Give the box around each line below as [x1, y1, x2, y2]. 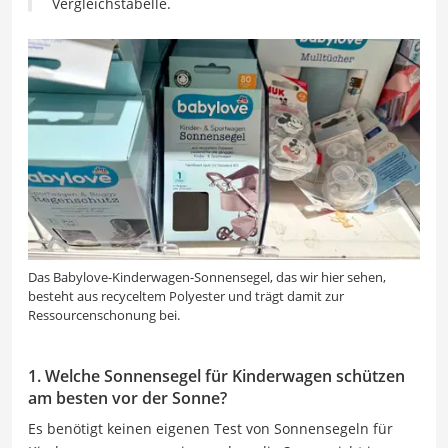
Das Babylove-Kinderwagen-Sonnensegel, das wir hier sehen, [28, 267, 386, 286]
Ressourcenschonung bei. [28, 305, 180, 324]
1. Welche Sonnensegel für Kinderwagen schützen [28, 364, 405, 387]
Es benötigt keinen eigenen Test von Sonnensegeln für [28, 418, 393, 438]
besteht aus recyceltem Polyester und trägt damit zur [28, 286, 344, 305]
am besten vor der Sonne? [28, 386, 227, 409]
